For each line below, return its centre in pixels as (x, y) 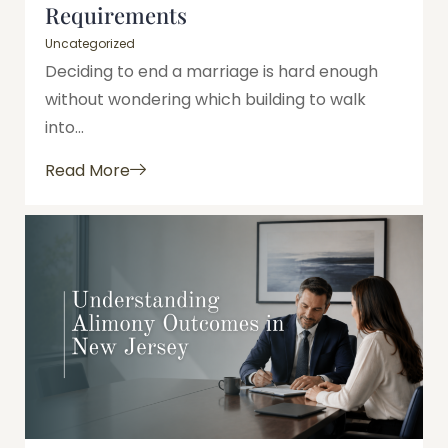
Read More (87, 170)
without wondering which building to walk (205, 100)
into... (64, 128)
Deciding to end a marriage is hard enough (211, 72)
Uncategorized (90, 44)
